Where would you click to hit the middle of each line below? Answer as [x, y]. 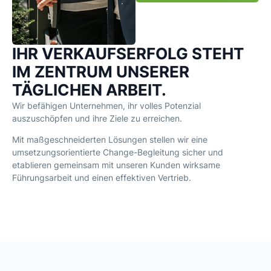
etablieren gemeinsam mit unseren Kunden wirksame [116, 165]
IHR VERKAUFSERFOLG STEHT [128, 54]
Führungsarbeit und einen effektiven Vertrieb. [102, 178]
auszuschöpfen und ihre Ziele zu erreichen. [97, 118]
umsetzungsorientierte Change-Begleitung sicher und [118, 152]
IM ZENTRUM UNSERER [101, 72]
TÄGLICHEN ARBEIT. [89, 90]
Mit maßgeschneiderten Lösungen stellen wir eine [110, 140]
